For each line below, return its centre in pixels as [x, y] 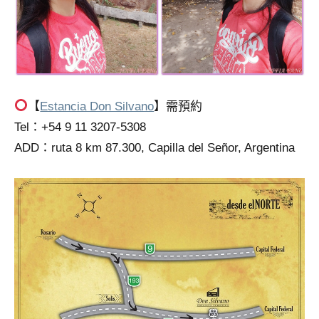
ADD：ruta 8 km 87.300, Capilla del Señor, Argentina [155, 147]
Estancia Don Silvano [97, 106]
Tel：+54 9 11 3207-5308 [80, 127]
